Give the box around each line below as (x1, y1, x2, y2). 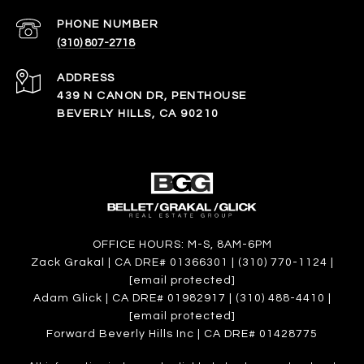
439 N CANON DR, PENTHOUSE (57, 89, 247, 102)
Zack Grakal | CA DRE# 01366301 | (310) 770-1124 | (30, 256, 334, 268)
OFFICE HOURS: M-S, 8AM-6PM (92, 238, 272, 250)
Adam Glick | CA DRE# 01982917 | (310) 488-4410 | (32, 292, 331, 304)
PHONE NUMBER (57, 18, 158, 30)
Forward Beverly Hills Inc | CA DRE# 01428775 (46, 327, 318, 340)
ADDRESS (57, 71, 115, 84)
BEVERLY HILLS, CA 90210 (57, 107, 219, 119)
